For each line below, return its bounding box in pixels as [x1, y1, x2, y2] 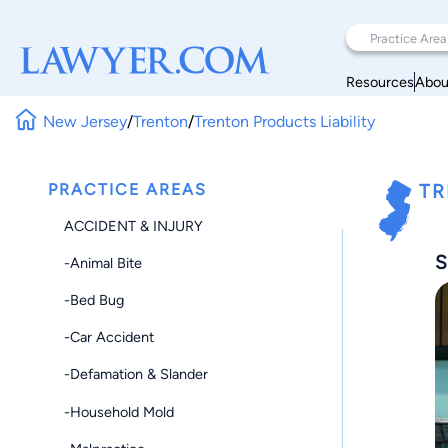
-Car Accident [64, 328, 154, 347]
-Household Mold [64, 402, 174, 421]
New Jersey [43, 111, 128, 131]
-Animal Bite [64, 253, 142, 272]
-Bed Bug [64, 290, 124, 309]
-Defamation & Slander [64, 365, 208, 384]
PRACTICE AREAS [48, 180, 207, 199]
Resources [346, 72, 414, 91]
